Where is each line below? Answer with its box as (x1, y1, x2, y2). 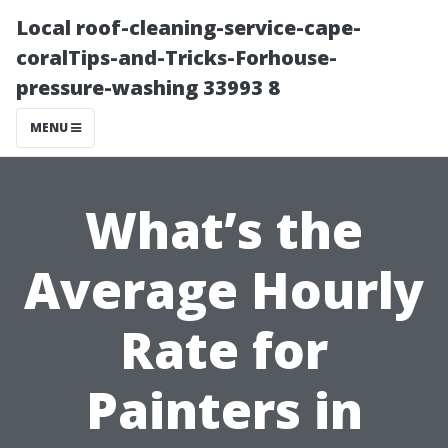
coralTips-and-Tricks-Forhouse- (16, 44, 337, 71)
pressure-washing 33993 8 (16, 74, 280, 101)
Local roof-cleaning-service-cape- (16, 14, 361, 41)
